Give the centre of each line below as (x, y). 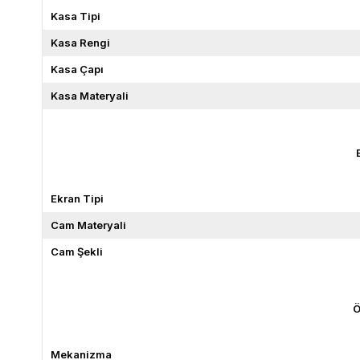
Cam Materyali (88, 225)
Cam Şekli (77, 251)
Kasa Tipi (76, 16)
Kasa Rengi (80, 42)
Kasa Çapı (77, 69)
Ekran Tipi (77, 198)
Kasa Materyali (90, 95)
